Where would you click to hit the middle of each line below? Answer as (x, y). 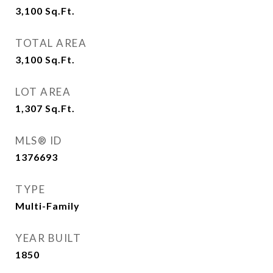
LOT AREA (43, 92)
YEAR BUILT (48, 238)
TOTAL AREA (51, 43)
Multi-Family (48, 206)
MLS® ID (39, 140)
